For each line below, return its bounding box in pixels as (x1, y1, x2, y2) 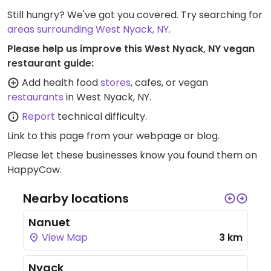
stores (100, 75, 131, 90)
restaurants (7, 90, 64, 104)
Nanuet (28, 214, 70, 230)
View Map (39, 230, 88, 244)
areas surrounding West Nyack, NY (7, 22, 169, 36)
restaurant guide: (7, 56, 94, 70)
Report (22, 109, 55, 123)
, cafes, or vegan (131, 75, 208, 90)
